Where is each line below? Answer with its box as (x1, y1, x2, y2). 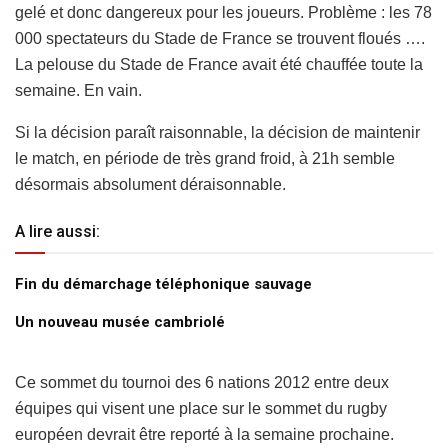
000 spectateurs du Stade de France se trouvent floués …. (15, 29, 425, 47)
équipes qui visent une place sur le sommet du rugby (15, 399, 387, 417)
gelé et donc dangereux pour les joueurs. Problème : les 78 (15, 3, 432, 21)
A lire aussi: (15, 221, 100, 241)
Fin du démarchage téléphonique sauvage (15, 274, 312, 293)
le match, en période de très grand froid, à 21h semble (15, 149, 395, 167)
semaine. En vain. (15, 81, 142, 99)
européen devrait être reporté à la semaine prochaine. (15, 425, 394, 443)
